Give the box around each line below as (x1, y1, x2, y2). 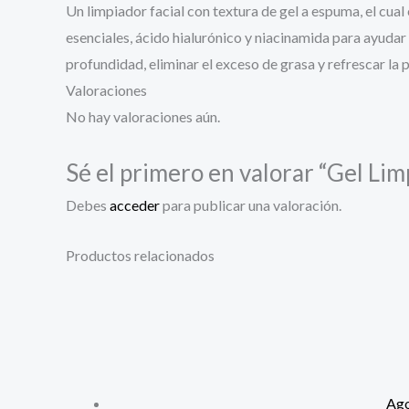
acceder (110, 196, 160, 215)
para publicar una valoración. (160, 196, 341, 215)
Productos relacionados (66, 246, 215, 264)
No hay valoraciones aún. (66, 108, 220, 126)
